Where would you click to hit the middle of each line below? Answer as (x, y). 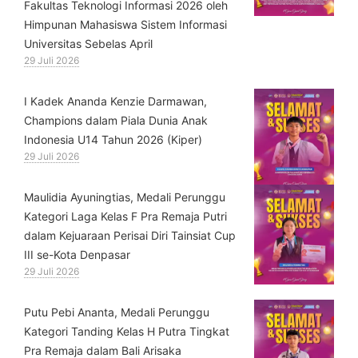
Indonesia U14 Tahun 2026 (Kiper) (113, 139)
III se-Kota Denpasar (77, 254)
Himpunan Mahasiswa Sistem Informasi (125, 24)
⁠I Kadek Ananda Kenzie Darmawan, (115, 101)
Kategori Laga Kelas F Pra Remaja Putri (125, 216)
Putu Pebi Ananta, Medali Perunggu (117, 312)
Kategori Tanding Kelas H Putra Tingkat (127, 331)
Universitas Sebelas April (88, 43)
